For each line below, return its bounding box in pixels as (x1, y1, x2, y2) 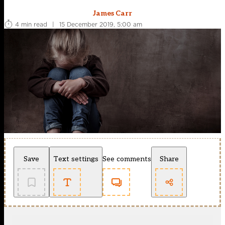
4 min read (15, 20, 47, 29)
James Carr (93, 9, 132, 18)
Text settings (53, 155, 98, 164)
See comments (102, 155, 151, 164)
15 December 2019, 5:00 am (59, 20, 142, 29)
